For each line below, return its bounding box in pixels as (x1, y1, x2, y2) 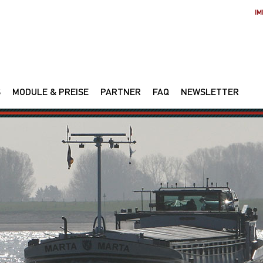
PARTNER (100, 89, 141, 98)
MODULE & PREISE (12, 89, 89, 98)
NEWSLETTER (181, 89, 239, 98)
